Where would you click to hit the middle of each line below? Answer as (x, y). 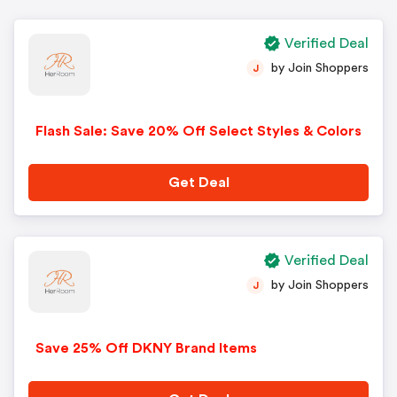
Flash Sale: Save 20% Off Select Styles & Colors (198, 131)
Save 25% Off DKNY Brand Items (146, 348)
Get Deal (198, 183)
